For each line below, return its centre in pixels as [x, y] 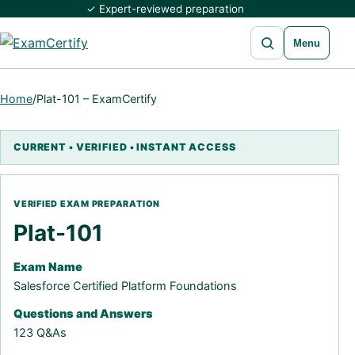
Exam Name [48, 267]
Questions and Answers [83, 314]
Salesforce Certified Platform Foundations [125, 286]
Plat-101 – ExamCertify [97, 99]
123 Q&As [40, 333]
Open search [281, 32]
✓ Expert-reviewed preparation [165, 9]
